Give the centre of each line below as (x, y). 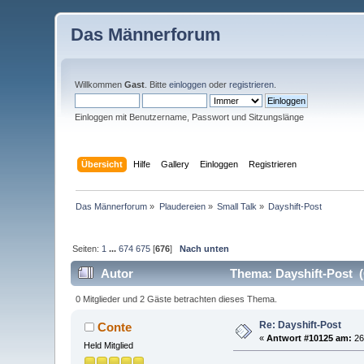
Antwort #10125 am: (310, 338)
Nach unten (205, 248)
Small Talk (237, 206)
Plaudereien (182, 206)
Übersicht (102, 164)
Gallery (175, 164)
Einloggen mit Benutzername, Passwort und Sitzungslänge (190, 117)
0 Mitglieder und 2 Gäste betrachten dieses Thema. (176, 299)
